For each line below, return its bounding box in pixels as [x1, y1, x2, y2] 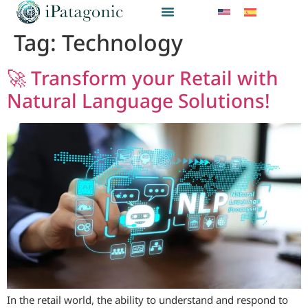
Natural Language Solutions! [7, 87, 270, 113]
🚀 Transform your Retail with [7, 64, 278, 91]
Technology [62, 27, 183, 57]
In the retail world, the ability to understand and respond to [7, 292, 288, 307]
